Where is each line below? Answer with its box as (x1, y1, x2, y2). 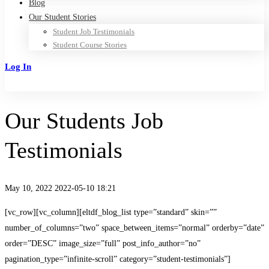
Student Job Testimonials (53, 27, 134, 36)
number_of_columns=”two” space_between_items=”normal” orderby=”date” (5, 223, 264, 232)
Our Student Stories (29, 13, 96, 22)
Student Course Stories (53, 40, 127, 49)
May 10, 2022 (5, 183, 52, 193)
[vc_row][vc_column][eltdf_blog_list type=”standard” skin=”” (5, 207, 217, 217)
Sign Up (5, 78, 35, 88)
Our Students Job (5, 108, 163, 134)
